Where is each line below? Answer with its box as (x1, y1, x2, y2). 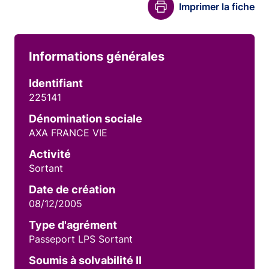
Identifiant (29, 77, 83, 89)
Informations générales (29, 49, 165, 64)
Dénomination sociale (29, 112, 142, 125)
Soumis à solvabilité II (29, 254, 142, 267)
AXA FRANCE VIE (29, 127, 107, 139)
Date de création (29, 183, 115, 196)
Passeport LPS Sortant (29, 233, 133, 245)
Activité (29, 148, 71, 160)
